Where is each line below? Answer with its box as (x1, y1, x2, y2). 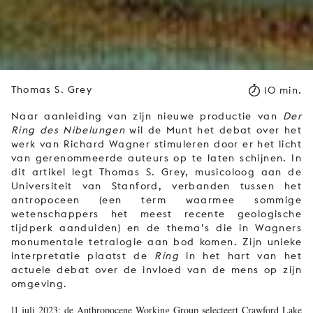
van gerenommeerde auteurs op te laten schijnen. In (11, 152, 302, 163)
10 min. (263, 84, 302, 96)
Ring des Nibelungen (11, 124, 126, 136)
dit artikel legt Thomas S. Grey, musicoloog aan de (11, 166, 302, 177)
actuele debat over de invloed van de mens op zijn (11, 264, 302, 275)
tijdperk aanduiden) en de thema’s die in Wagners (11, 222, 302, 233)
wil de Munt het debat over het (125, 124, 302, 136)
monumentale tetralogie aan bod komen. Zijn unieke (11, 236, 302, 247)
